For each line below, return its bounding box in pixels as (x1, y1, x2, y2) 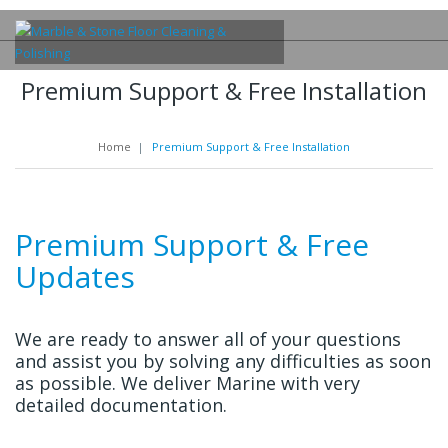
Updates (15, 256, 135, 297)
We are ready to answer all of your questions (15, 327, 401, 351)
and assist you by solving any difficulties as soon (15, 349, 431, 373)
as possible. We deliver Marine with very (15, 371, 360, 395)
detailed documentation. (15, 393, 232, 417)
